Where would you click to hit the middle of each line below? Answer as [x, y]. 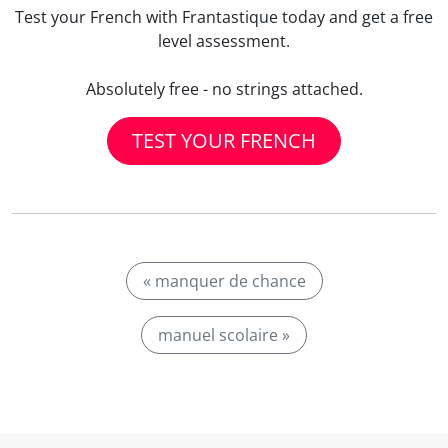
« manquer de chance [224, 281]
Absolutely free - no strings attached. [224, 89]
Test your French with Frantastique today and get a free [224, 17]
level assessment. [224, 41]
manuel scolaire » [224, 335]
